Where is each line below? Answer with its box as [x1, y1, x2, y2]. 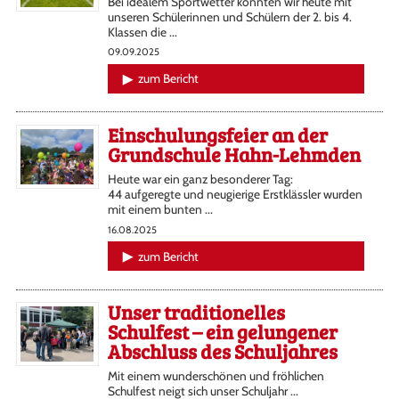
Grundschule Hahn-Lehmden [107, 141, 361, 167]
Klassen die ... [107, 24, 177, 39]
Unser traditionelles [107, 298, 285, 326]
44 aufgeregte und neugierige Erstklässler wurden [107, 186, 362, 201]
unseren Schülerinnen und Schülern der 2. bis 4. [107, 9, 352, 24]
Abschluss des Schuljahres [107, 338, 338, 365]
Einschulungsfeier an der [107, 121, 328, 148]
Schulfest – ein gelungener [107, 318, 338, 346]
